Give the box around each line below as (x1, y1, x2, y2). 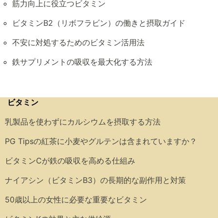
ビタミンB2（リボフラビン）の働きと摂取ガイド (12, 18, 185, 28)
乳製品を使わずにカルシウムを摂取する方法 (5, 116, 161, 127)
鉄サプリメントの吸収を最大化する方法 (12, 56, 152, 67)
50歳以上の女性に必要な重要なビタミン (5, 194, 147, 204)
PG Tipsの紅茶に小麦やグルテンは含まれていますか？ (5, 136, 197, 146)
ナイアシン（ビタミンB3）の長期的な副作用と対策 (5, 175, 186, 185)
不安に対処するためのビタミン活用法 (12, 37, 145, 47)
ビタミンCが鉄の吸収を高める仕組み (5, 155, 135, 165)
